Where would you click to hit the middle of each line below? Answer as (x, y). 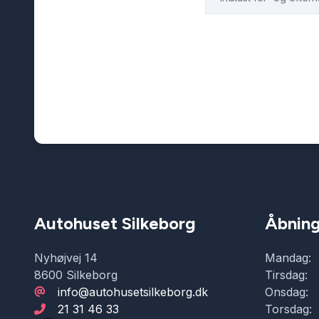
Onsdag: (287, 292)
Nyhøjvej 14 (66, 258)
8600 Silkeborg (76, 275)
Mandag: (288, 258)
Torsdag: (288, 309)
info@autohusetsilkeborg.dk (133, 292)
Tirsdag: (286, 275)
